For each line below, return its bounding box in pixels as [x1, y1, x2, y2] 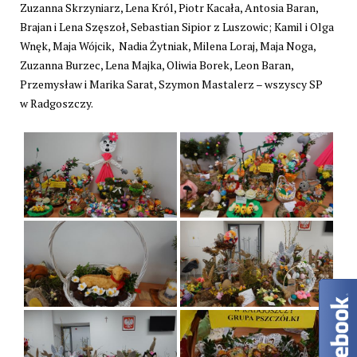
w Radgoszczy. [20, 95, 93, 111]
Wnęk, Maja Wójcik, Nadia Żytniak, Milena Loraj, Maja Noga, [20, 37, 316, 53]
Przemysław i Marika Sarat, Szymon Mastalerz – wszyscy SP [20, 76, 323, 92]
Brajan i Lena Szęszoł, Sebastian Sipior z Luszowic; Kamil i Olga [20, 18, 334, 34]
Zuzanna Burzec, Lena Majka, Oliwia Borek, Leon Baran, [20, 57, 293, 73]
